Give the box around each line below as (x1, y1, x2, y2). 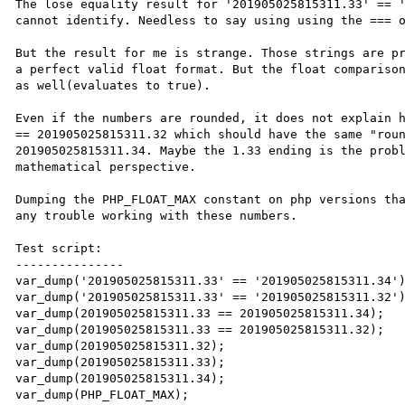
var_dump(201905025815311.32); (15, 338, 226, 353)
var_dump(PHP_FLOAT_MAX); (15, 387, 190, 401)
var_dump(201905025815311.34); (15, 371, 226, 385)
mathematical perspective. (15, 159, 197, 174)
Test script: (15, 240, 103, 255)
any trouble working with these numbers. (15, 208, 298, 222)
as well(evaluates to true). (15, 78, 212, 92)
